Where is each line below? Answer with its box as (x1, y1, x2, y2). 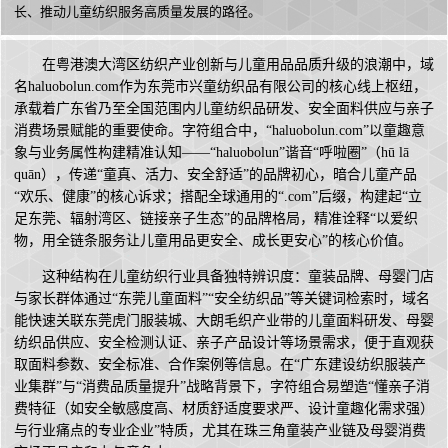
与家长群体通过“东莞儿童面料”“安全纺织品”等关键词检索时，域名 (14, 291, 430, 307)
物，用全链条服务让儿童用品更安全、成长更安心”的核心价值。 (14, 233, 412, 249)
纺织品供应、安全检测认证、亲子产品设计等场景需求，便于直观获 (14, 335, 434, 351)
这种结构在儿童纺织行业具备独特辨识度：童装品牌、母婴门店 (42, 269, 434, 285)
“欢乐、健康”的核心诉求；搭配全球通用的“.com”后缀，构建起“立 (14, 189, 422, 205)
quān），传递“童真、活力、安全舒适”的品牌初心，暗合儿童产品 (14, 167, 417, 183)
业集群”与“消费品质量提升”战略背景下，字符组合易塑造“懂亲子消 (14, 379, 430, 395)
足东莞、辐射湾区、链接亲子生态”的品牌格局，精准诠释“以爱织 (14, 211, 418, 227)
